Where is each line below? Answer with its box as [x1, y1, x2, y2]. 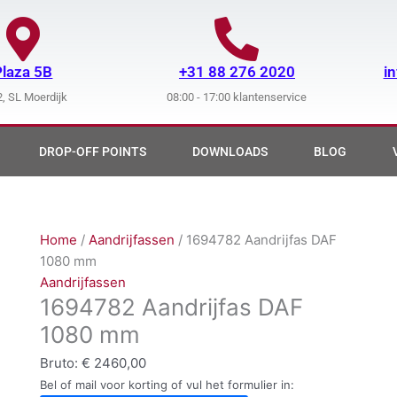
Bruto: [39, 354, 82, 372]
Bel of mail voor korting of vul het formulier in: [39, 378, 294, 393]
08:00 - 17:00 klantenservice [167, 90, 307, 104]
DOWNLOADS [192, 144, 268, 159]
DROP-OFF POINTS [39, 144, 146, 159]
